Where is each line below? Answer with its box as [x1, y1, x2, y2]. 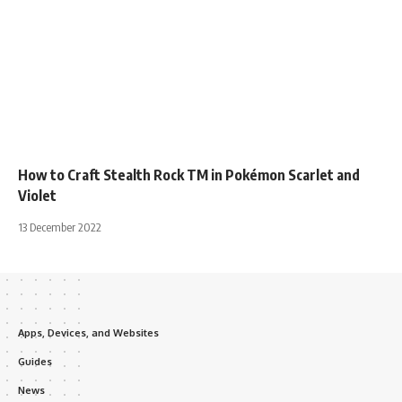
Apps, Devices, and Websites [18, 326, 159, 339]
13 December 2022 [18, 219, 101, 234]
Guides [18, 354, 52, 368]
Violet [18, 186, 57, 205]
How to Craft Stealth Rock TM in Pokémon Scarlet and [18, 165, 360, 184]
